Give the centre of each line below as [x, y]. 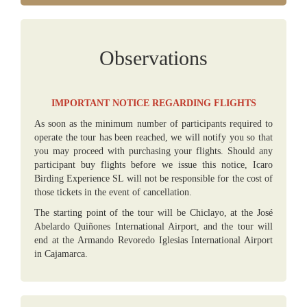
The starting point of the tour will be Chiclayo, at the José [153, 213]
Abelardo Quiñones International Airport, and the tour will [153, 226]
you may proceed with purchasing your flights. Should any [153, 151]
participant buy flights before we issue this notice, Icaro [153, 165]
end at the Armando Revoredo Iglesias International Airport [153, 240]
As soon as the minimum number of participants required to [153, 124]
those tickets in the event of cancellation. [113, 192]
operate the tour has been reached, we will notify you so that [153, 137]
